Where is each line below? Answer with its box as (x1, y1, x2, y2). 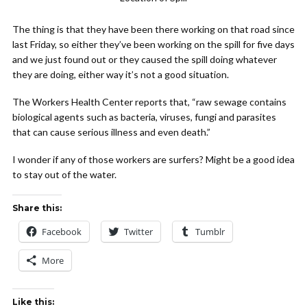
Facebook (42, 225, 82, 238)
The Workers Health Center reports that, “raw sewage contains (12, 96, 286, 108)
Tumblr (195, 225, 225, 238)
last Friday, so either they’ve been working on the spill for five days (12, 38, 295, 51)
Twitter (124, 225, 153, 238)
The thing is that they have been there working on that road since (12, 23, 295, 36)
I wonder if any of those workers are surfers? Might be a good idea (12, 153, 295, 166)
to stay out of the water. (12, 169, 116, 181)
